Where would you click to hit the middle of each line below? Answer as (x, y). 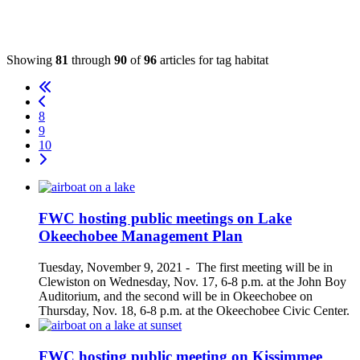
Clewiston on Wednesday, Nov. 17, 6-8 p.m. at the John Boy (192, 281)
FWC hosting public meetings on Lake (165, 219)
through (91, 60)
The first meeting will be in (264, 267)
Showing (31, 60)
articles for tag (196, 60)
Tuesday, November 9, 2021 (110, 267)
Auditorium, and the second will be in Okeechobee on (176, 296)
